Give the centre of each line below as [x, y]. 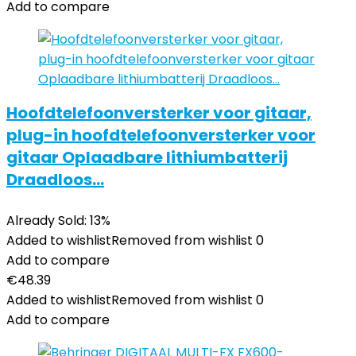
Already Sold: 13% [58, 221]
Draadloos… [55, 180]
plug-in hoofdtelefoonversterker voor [161, 135]
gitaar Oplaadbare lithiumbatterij [147, 157]
